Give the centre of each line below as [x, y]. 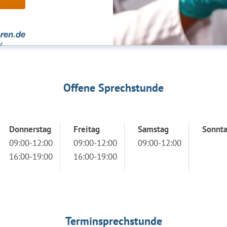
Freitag [87, 129]
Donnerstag [30, 129]
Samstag [153, 129]
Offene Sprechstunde [113, 88]
